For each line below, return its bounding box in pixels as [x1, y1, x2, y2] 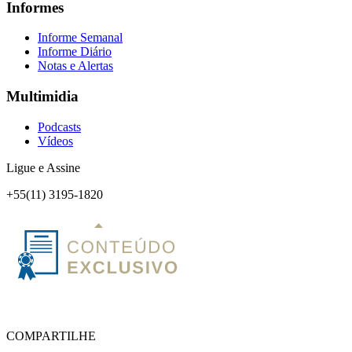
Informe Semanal [38, 31, 123, 45]
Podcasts [38, 119, 81, 134]
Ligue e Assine [6, 160, 80, 174]
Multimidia [6, 87, 79, 104]
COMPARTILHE [6, 328, 96, 343]
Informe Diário [38, 45, 112, 59]
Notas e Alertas [38, 59, 113, 73]
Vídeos [38, 134, 73, 148]
